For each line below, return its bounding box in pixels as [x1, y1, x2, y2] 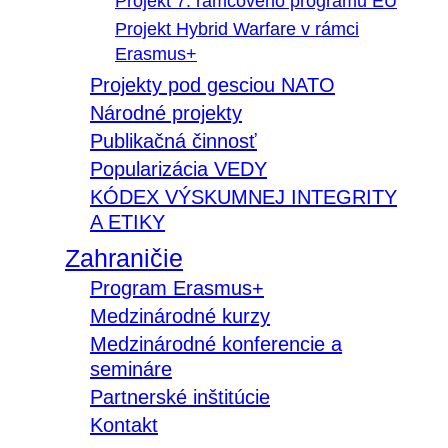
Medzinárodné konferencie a [90, 333, 342, 356]
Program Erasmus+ [90, 277, 264, 300]
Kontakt [90, 414, 158, 437]
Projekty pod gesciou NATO [90, 74, 335, 97]
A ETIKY [90, 211, 165, 234]
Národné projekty [90, 102, 242, 125]
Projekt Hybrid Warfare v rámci [115, 19, 359, 40]
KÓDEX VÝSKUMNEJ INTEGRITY [90, 186, 397, 209]
